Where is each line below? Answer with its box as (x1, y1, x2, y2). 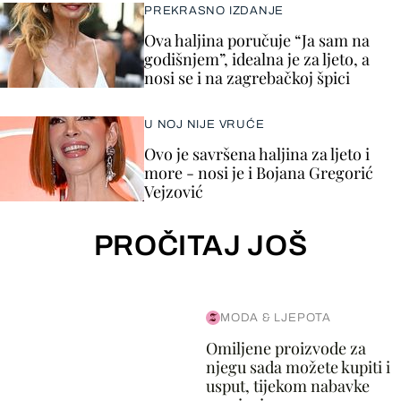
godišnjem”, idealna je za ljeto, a (144, 48, 370, 70)
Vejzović (144, 181, 203, 202)
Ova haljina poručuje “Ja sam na (144, 30, 370, 51)
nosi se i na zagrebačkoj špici (144, 67, 350, 89)
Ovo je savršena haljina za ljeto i (144, 143, 370, 165)
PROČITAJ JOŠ (93, 230, 308, 261)
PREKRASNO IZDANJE (144, 4, 285, 17)
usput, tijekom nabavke (205, 375, 370, 397)
